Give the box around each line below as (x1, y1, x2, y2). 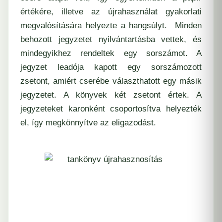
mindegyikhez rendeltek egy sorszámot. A (20, 48, 202, 58)
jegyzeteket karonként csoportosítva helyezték (20, 104, 202, 113)
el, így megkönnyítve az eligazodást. (20, 117, 159, 127)
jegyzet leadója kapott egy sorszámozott (20, 62, 202, 72)
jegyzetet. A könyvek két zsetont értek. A (20, 90, 202, 100)
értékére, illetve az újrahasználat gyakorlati (20, 6, 202, 16)
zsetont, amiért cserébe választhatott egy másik (20, 76, 202, 86)
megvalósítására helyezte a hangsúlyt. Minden (20, 20, 202, 30)
